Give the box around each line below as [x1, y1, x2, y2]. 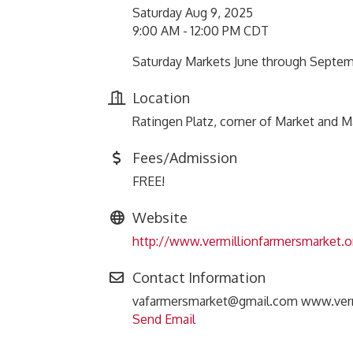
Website [132, 209, 188, 226]
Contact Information [132, 269, 266, 286]
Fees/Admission [132, 149, 237, 166]
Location [132, 89, 190, 106]
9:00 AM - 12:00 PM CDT [132, 23, 269, 39]
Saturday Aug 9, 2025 [132, 5, 253, 20]
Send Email [132, 311, 195, 327]
